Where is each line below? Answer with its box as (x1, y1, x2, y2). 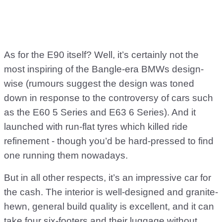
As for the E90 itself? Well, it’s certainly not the (4, 49, 199, 60)
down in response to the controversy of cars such (4, 92, 213, 103)
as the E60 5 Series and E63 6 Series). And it (4, 107, 196, 117)
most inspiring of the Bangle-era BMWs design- (4, 63, 204, 74)
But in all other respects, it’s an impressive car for (4, 172, 211, 183)
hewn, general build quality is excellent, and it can (4, 201, 214, 212)
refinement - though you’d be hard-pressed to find (4, 135, 214, 146)
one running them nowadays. (4, 150, 128, 161)
